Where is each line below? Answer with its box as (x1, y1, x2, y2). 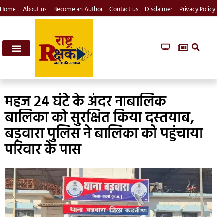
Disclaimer (145, 4, 172, 15)
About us (23, 4, 46, 15)
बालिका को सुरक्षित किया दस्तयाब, (5, 107, 194, 130)
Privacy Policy (179, 4, 215, 15)
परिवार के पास (5, 139, 81, 162)
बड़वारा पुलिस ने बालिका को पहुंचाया (5, 123, 203, 146)
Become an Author (53, 4, 103, 15)
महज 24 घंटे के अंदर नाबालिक (5, 91, 166, 114)
